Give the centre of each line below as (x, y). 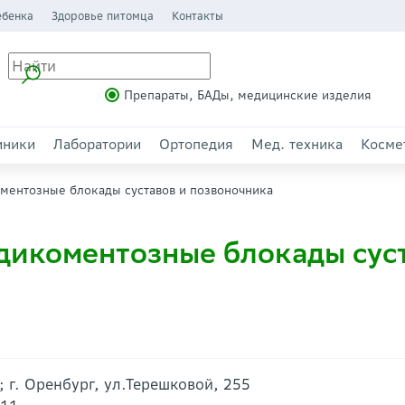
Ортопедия (196, 144)
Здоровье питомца (102, 16)
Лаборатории (97, 144)
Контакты (197, 16)
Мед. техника (297, 144)
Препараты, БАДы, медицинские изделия (247, 95)
